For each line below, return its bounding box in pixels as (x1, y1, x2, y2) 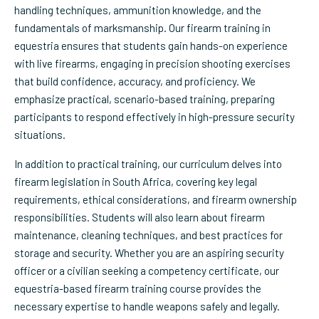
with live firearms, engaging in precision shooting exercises (14, 57, 291, 70)
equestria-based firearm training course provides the (14, 282, 261, 295)
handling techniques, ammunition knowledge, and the (14, 4, 261, 16)
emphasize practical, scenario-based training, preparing (14, 93, 275, 105)
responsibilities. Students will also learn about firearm (14, 211, 265, 224)
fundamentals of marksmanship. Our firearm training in (14, 21, 271, 34)
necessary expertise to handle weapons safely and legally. (14, 300, 280, 313)
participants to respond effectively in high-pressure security (14, 110, 295, 123)
